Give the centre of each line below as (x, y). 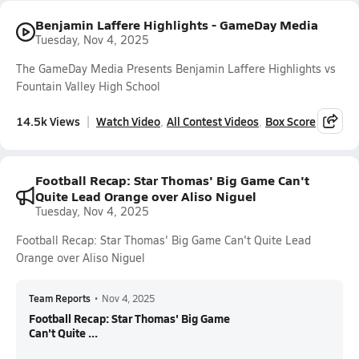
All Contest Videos (213, 121)
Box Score (290, 121)
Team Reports (60, 298)
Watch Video (128, 121)
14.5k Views (48, 121)
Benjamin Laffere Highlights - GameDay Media (177, 24)
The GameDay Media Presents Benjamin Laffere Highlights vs (176, 69)
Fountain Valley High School (88, 86)
